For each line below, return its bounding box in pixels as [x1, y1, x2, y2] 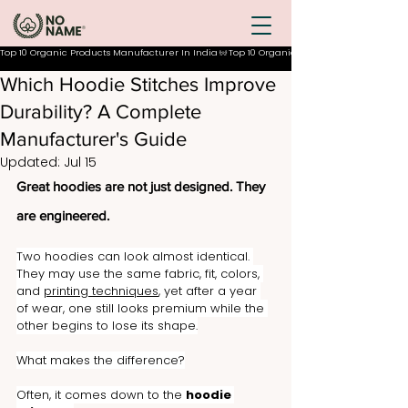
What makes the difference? [16, 352, 185, 369]
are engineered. [16, 208, 109, 223]
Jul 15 [64, 153, 97, 171]
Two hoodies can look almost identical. [16, 248, 253, 265]
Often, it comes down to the [16, 386, 186, 403]
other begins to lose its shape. [16, 317, 198, 334]
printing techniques [44, 282, 158, 300]
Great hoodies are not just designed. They [16, 178, 269, 194]
